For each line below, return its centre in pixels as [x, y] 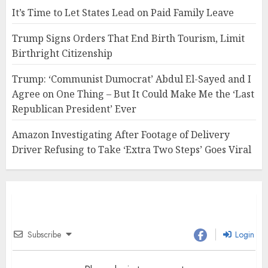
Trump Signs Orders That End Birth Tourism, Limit [128, 39]
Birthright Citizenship [62, 54]
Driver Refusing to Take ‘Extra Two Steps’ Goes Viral [132, 150]
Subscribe [44, 235]
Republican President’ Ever [74, 109]
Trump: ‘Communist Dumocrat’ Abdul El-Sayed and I [132, 79]
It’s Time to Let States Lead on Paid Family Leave [123, 13]
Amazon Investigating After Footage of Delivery [121, 135]
